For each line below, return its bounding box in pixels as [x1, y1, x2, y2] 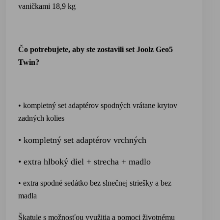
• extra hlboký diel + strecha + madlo [18, 157, 151, 166]
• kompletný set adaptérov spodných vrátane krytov [18, 101, 177, 110]
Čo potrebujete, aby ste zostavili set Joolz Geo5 [18, 45, 173, 54]
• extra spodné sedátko [18, 179, 88, 187]
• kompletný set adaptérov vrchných [18, 135, 146, 145]
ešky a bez [139, 179, 171, 187]
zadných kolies [18, 114, 64, 122]
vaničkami [18, 2, 52, 10]
